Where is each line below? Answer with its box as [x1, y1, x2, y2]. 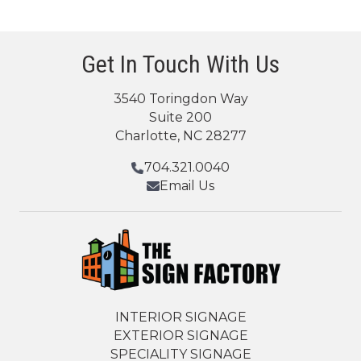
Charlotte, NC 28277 [114, 128, 247, 143]
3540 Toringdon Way [113, 91, 248, 106]
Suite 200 [149, 110, 212, 125]
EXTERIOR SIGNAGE [113, 328, 248, 344]
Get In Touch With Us [81, 50, 280, 78]
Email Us [160, 178, 214, 193]
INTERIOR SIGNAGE [114, 309, 247, 326]
